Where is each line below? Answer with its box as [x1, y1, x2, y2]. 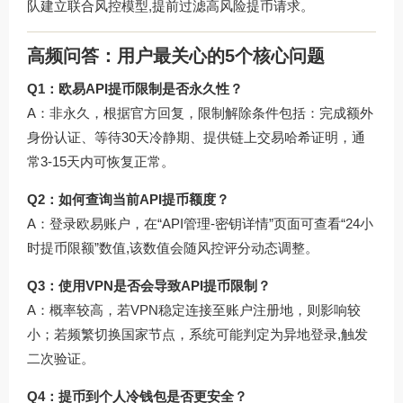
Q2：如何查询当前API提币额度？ [27, 191, 229, 207]
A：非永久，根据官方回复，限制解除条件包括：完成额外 [27, 104, 373, 121]
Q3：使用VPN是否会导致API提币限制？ [27, 277, 271, 293]
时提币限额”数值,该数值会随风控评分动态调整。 [27, 239, 318, 255]
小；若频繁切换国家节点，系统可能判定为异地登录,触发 [27, 326, 368, 342]
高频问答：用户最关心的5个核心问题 [27, 45, 325, 66]
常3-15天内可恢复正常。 [27, 153, 175, 169]
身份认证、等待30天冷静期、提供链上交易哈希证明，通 [27, 129, 365, 145]
